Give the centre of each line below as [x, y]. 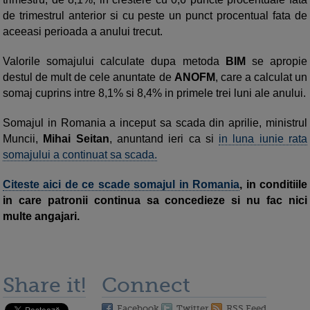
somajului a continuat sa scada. [80, 155]
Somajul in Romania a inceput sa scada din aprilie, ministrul [155, 123]
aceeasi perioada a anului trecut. [83, 31]
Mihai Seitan [76, 139]
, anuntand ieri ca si [164, 139]
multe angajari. [41, 216]
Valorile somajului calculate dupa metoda [114, 61]
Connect [146, 285]
